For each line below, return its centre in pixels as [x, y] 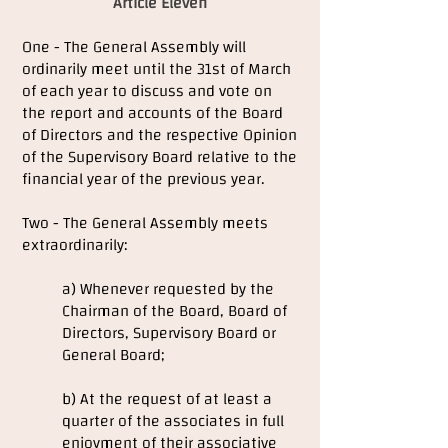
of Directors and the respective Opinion [159, 135]
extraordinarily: [74, 245]
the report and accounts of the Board [152, 113]
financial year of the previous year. [143, 179]
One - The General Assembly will [134, 47]
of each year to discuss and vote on [147, 91]
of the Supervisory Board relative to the [159, 157]
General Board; [113, 355]
